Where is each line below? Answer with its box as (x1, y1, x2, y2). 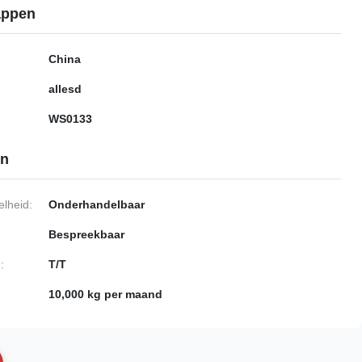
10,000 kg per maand (48, 288, 162, 301)
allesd (48, 82, 82, 95)
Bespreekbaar (48, 228, 124, 241)
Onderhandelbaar (48, 198, 145, 211)
